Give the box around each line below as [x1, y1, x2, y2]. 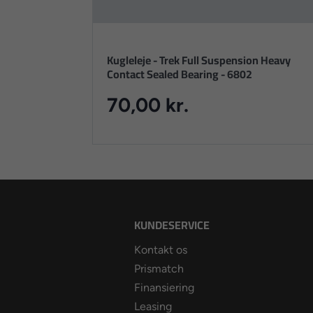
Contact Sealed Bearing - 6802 [107, 63, 252, 85]
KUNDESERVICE [134, 214, 210, 235]
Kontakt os [134, 242, 187, 256]
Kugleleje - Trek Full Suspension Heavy [107, 49, 291, 71]
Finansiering [134, 280, 194, 294]
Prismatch [134, 261, 184, 275]
